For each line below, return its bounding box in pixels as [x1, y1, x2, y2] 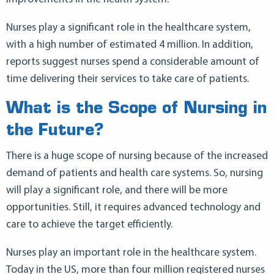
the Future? [6, 123, 104, 140]
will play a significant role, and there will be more [6, 185, 228, 196]
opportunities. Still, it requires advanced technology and [6, 202, 261, 213]
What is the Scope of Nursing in [6, 101, 267, 118]
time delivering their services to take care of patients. [6, 73, 249, 84]
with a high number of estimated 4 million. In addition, [6, 39, 253, 50]
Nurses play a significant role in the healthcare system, [6, 22, 251, 33]
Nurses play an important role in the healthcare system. [6, 247, 256, 258]
